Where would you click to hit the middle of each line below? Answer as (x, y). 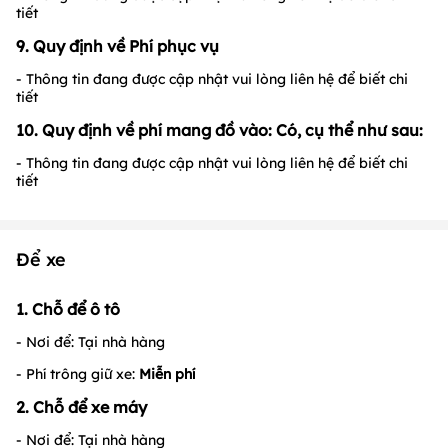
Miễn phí (165, 373)
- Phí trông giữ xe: (75, 373)
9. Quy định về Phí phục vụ (117, 45)
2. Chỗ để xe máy (81, 406)
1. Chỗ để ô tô (68, 308)
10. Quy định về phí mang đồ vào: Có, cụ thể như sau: (219, 129)
